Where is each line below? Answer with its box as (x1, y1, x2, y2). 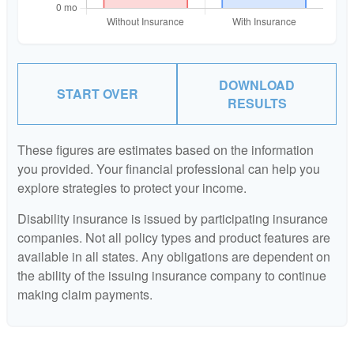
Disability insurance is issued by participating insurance (17, 209, 328, 228)
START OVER (56, 85, 138, 104)
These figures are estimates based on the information (17, 140, 314, 159)
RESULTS (227, 93, 287, 112)
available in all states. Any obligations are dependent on (17, 247, 330, 265)
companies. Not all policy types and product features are (17, 228, 330, 247)
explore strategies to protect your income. (17, 178, 247, 197)
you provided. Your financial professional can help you (17, 159, 320, 178)
